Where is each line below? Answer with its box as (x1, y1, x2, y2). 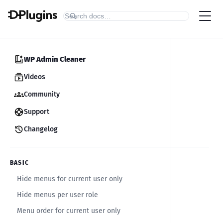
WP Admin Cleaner (24, 55, 86, 64)
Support (24, 108, 49, 116)
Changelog (24, 125, 58, 133)
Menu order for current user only (17, 207, 120, 215)
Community (24, 90, 60, 99)
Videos (24, 73, 45, 81)
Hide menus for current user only (17, 175, 122, 183)
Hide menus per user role (17, 191, 98, 199)
